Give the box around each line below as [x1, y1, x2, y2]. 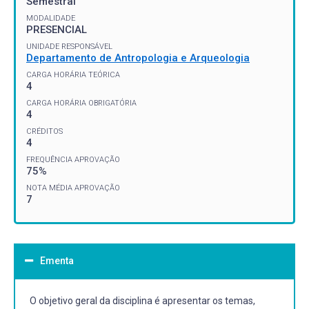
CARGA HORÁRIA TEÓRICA [26, 70, 120, 79]
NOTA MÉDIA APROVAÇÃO [26, 183, 120, 192]
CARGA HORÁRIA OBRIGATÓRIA [26, 98, 137, 108]
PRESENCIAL [26, 23, 87, 36]
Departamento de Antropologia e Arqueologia [26, 51, 250, 64]
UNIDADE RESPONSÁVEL [26, 41, 112, 51]
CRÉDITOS [26, 126, 63, 136]
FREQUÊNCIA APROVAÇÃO [26, 154, 120, 164]
